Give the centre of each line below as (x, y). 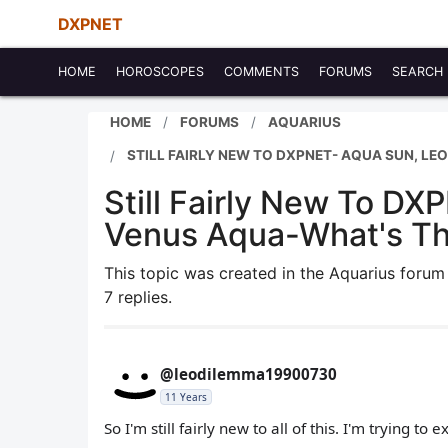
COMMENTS (261, 71)
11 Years (186, 397)
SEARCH (417, 71)
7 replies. (138, 297)
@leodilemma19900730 (248, 374)
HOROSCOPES (160, 71)
